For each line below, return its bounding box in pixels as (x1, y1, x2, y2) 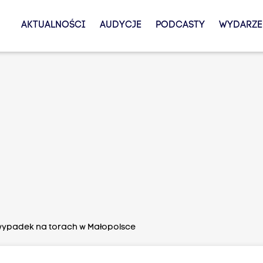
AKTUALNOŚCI (21, 21, 86, 30)
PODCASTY (155, 21, 205, 30)
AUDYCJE (99, 21, 141, 30)
